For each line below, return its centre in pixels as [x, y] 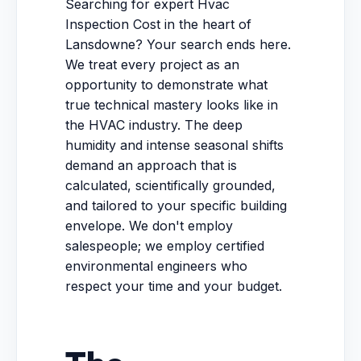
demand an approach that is [151, 165]
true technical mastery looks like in [172, 105]
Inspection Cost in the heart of [158, 24]
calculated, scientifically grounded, [170, 185]
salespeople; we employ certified [165, 246]
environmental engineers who [156, 266]
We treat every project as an [152, 64]
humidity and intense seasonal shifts [174, 145]
